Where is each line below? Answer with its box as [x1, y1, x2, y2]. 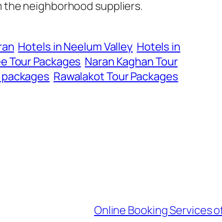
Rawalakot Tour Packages [53, 68, 178, 84]
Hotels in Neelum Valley [18, 39, 133, 54]
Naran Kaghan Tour [85, 54, 178, 69]
